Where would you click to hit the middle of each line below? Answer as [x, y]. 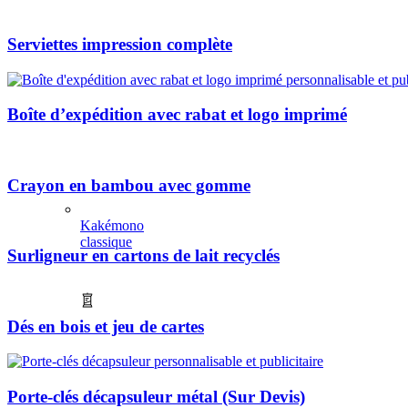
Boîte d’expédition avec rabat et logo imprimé [177, 115]
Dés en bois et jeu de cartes [106, 326]
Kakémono [112, 225]
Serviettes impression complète [120, 44]
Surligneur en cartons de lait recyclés [143, 256]
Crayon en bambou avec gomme [129, 185]
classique [106, 241]
